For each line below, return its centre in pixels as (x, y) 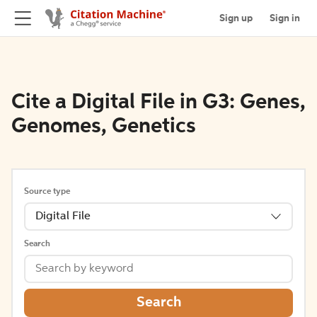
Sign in (285, 18)
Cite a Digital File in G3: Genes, (158, 103)
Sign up (236, 18)
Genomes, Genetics (104, 127)
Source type (47, 192)
